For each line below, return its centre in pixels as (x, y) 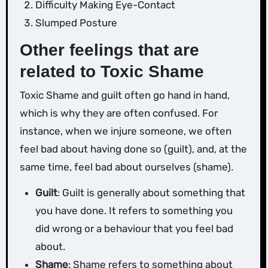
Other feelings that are (109, 50)
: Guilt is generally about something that (151, 193)
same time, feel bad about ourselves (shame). (126, 167)
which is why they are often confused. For (118, 113)
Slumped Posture (76, 22)
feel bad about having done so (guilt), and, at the (133, 149)
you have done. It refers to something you (134, 211)
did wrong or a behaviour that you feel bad (134, 229)
